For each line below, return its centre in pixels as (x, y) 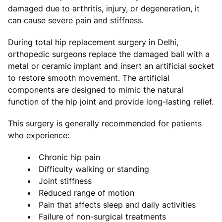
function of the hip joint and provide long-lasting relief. (111, 101)
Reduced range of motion (86, 193)
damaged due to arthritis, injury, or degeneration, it (104, 8)
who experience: (39, 135)
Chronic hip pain (69, 157)
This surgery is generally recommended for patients (105, 123)
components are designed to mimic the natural (96, 89)
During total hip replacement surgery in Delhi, (93, 42)
